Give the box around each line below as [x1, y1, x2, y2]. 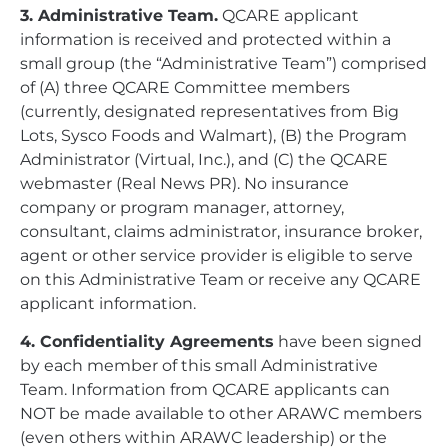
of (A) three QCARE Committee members [20, 77, 350, 97]
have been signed [274, 332, 422, 352]
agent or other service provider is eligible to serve [20, 245, 413, 265]
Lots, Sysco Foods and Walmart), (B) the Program [20, 125, 407, 145]
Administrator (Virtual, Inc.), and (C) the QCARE [20, 149, 388, 169]
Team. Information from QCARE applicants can [20, 380, 390, 400]
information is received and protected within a [20, 29, 391, 49]
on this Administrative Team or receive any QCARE [20, 269, 421, 289]
